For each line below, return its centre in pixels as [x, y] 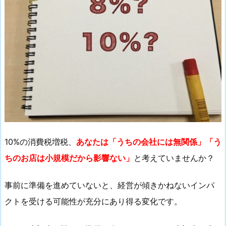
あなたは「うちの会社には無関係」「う [149, 142]
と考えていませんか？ [174, 158]
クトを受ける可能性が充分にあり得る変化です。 [93, 202]
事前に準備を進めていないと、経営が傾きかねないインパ [109, 185]
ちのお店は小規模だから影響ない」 [69, 158]
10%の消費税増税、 [40, 142]
